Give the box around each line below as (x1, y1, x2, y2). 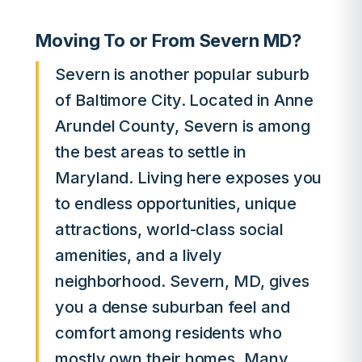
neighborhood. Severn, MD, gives (55, 271, 309, 291)
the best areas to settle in (55, 142, 246, 162)
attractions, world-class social (55, 220, 284, 239)
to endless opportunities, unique (55, 194, 297, 213)
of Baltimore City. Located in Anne (55, 90, 314, 110)
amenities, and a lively (55, 246, 223, 265)
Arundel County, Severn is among (55, 116, 310, 136)
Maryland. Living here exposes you (55, 168, 322, 187)
